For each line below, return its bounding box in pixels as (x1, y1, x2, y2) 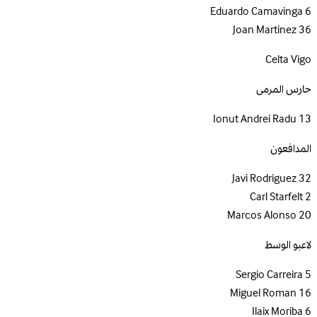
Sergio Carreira (236, 265, 303, 284)
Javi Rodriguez (232, 169, 296, 188)
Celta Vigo (265, 50, 311, 69)
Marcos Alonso (227, 206, 296, 225)
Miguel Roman (230, 284, 296, 303)
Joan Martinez (233, 21, 296, 40)
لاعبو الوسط (265, 236, 311, 255)
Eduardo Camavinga (210, 2, 303, 21)
